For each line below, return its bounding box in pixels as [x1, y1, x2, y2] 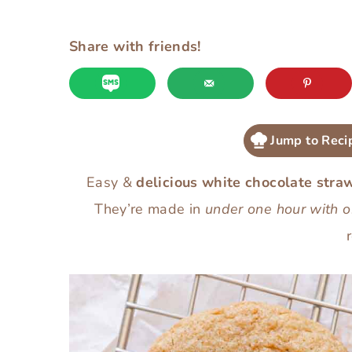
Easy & [86, 172, 132, 192]
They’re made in [94, 199, 205, 218]
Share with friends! [69, 37, 201, 56]
